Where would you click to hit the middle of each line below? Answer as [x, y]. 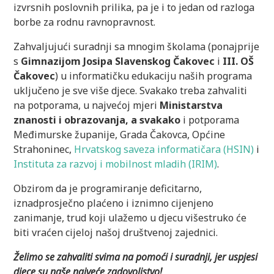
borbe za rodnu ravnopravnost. [85, 22]
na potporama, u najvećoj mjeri [87, 105]
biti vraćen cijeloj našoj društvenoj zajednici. [116, 232]
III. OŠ [237, 61]
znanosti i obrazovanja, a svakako [98, 120]
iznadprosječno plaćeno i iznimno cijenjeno [114, 203]
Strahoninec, [44, 149]
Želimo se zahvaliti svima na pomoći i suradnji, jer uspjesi [136, 257]
